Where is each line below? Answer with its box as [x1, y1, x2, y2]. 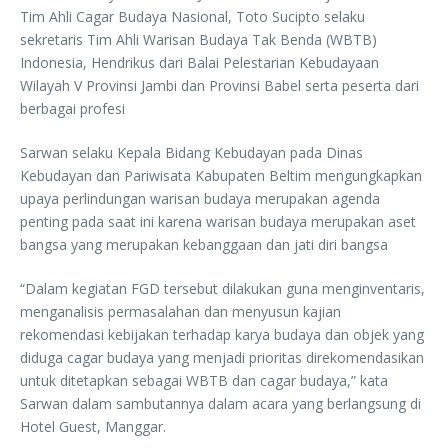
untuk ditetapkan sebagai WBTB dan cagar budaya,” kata [20, 370, 388, 390]
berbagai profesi [20, 98, 125, 118]
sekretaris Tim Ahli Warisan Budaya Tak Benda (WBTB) [20, 29, 377, 49]
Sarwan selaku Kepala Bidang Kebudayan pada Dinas [20, 142, 363, 162]
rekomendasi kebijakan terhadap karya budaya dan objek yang [20, 324, 424, 344]
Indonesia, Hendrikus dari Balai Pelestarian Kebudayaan [20, 52, 379, 72]
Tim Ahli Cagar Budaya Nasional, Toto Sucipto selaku [20, 6, 365, 26]
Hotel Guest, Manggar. [20, 416, 166, 436]
